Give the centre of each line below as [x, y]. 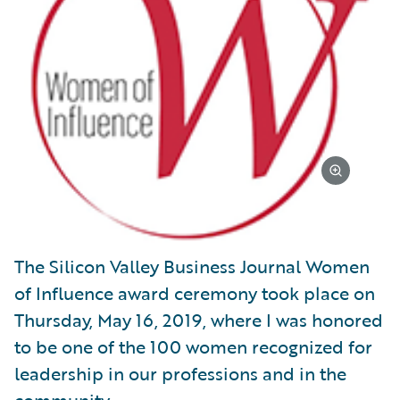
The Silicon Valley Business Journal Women [192, 266]
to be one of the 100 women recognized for [193, 346]
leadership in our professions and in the [180, 373]
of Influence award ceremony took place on [195, 292]
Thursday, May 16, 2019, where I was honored [199, 319]
